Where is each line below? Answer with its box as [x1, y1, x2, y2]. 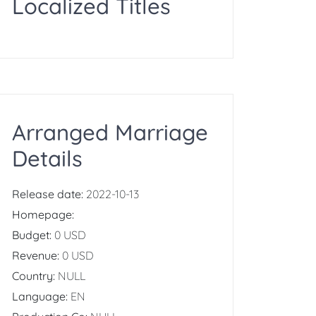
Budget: [12, 228, 54, 242]
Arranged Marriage [12, 119, 208, 146]
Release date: [12, 187, 86, 201]
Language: [12, 289, 71, 303]
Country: [12, 269, 58, 283]
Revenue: [12, 248, 62, 262]
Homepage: [12, 207, 74, 221]
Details [12, 145, 83, 172]
